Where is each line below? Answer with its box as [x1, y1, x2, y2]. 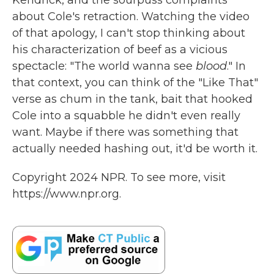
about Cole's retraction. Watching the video [12, 10, 250, 23]
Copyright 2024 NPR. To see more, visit [12, 171, 226, 184]
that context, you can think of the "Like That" [12, 76, 258, 89]
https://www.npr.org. [12, 187, 121, 201]
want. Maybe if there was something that [12, 125, 239, 139]
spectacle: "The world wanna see [12, 59, 196, 73]
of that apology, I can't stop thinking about [12, 26, 245, 40]
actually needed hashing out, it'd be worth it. [12, 142, 257, 155]
